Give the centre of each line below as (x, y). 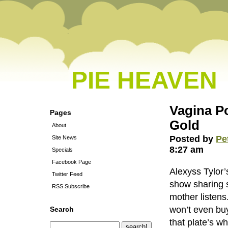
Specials (62, 150)
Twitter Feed (67, 174)
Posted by (193, 139)
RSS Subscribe (71, 186)
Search (62, 209)
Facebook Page (72, 162)
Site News (64, 137)
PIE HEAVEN (144, 80)
